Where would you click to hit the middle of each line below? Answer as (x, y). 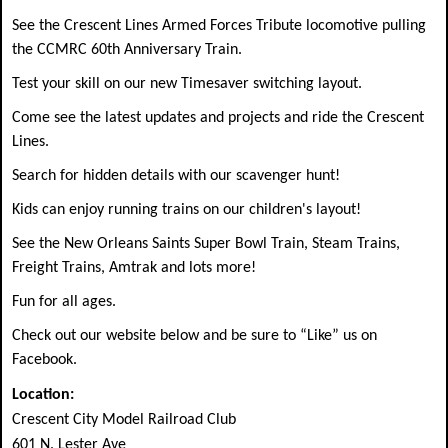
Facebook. (44, 359)
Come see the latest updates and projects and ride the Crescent (218, 117)
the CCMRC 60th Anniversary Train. (127, 49)
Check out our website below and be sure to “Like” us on (194, 335)
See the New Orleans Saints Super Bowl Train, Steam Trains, (206, 243)
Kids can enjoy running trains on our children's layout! (186, 209)
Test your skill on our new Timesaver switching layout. (187, 83)
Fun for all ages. (64, 301)
